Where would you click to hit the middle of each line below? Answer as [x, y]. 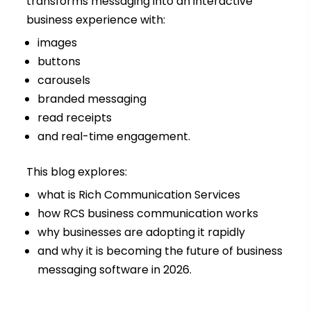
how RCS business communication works [148, 214]
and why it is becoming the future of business [160, 251]
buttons [59, 62]
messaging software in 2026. [114, 270]
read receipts [74, 118]
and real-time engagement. [114, 137]
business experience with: [95, 20]
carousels [64, 81]
